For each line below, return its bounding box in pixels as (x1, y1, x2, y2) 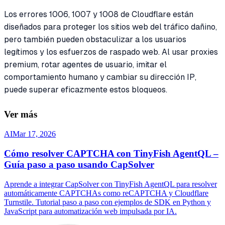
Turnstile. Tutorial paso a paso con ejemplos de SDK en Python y (4, 197, 211, 206)
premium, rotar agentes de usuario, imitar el (4, 59, 167, 69)
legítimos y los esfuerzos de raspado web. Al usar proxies (4, 47, 218, 57)
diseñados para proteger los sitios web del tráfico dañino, (4, 22, 217, 32)
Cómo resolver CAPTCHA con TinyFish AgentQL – (4, 148, 218, 159)
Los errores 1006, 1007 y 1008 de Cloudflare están (4, 9, 193, 19)
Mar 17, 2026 (13, 130, 56, 139)
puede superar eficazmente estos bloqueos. (4, 84, 167, 94)
